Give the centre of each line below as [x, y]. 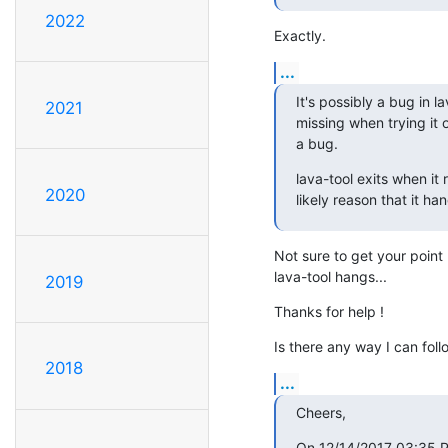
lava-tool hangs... [330, 276]
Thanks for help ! [329, 311]
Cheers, [321, 412]
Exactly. [300, 35]
